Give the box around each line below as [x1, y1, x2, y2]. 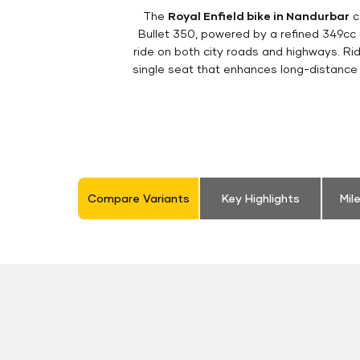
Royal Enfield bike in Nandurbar [167, 8, 350, 22]
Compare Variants [87, 190, 190, 205]
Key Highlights [221, 190, 300, 205]
